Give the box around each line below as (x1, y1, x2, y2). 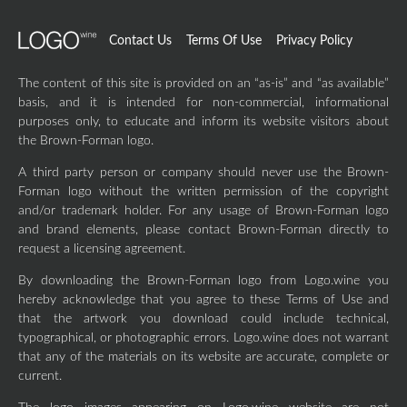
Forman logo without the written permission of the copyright (18, 185, 389, 198)
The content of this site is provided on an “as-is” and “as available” (18, 77, 389, 90)
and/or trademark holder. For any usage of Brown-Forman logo (18, 204, 389, 217)
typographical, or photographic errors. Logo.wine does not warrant (18, 332, 389, 344)
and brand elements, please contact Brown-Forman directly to (18, 223, 389, 236)
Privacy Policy (276, 35, 352, 47)
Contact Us (109, 35, 172, 47)
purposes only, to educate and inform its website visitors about (18, 115, 389, 128)
